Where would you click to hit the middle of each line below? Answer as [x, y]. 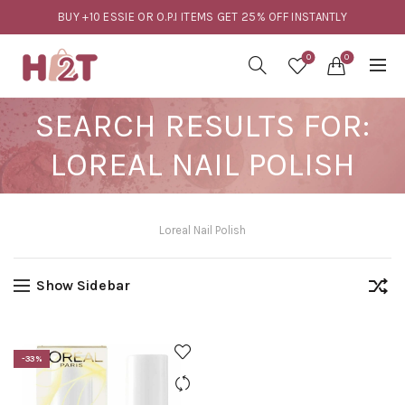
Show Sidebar [83, 285]
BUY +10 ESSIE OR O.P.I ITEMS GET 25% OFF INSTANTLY [202, 17]
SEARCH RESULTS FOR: [202, 126]
